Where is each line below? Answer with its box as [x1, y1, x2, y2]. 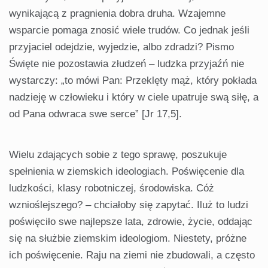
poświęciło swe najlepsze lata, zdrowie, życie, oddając [9, 216, 252, 228]
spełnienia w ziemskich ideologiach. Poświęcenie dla [9, 166, 244, 178]
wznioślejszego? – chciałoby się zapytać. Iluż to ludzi [9, 199, 248, 211]
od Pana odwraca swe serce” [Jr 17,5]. [9, 108, 182, 120]
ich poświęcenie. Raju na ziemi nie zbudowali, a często [9, 249, 255, 261]
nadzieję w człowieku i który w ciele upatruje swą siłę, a [9, 92, 258, 103]
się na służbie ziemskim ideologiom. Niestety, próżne [9, 233, 246, 245]
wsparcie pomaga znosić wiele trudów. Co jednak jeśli [9, 25, 249, 36]
